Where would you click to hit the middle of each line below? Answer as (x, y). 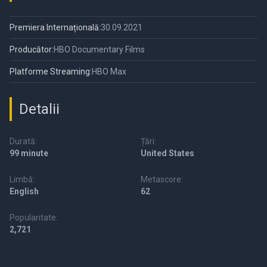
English (24, 192)
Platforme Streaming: (51, 72)
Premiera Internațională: (55, 28)
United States (167, 153)
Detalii (39, 109)
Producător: (32, 50)
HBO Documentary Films (99, 50)
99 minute (29, 153)
